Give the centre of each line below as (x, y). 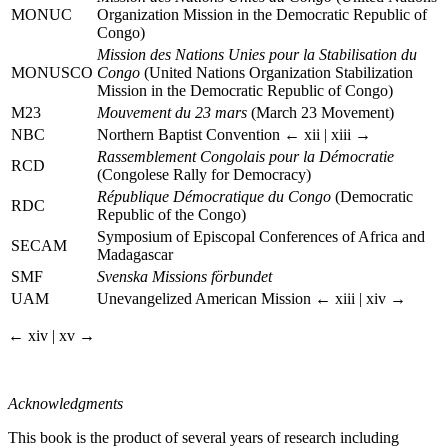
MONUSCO (52, 72)
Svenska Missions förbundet (184, 276)
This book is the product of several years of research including (203, 437)
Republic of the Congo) (171, 214)
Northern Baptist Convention (190, 134)
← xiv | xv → (51, 335)
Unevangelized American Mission (206, 298)
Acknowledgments (65, 403)
